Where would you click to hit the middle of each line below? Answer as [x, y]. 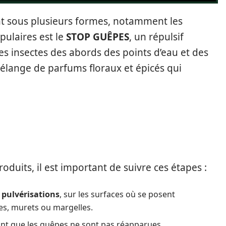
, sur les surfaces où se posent [117, 194]
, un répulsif [156, 37]
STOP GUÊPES [98, 37]
